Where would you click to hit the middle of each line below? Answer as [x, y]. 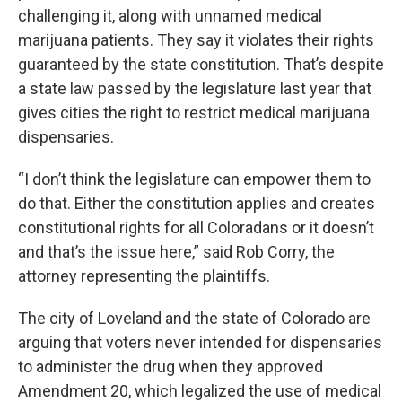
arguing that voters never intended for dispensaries [200, 342]
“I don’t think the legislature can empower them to [194, 179]
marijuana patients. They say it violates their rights [196, 40]
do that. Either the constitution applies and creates [197, 203]
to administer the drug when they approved [170, 367]
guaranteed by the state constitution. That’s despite [201, 64]
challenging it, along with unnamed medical [170, 16]
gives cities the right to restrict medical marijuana [194, 113]
